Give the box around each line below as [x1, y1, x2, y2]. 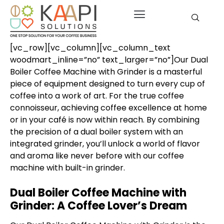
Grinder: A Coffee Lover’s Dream [10, 198, 187, 214]
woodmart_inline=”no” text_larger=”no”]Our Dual [10, 54, 208, 66]
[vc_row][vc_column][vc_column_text [10, 42, 170, 54]
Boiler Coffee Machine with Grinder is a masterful [10, 66, 202, 78]
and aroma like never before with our [10, 150, 158, 162]
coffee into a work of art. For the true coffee [10, 90, 184, 102]
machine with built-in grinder [10, 162, 123, 174]
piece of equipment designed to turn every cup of [10, 78, 205, 90]
